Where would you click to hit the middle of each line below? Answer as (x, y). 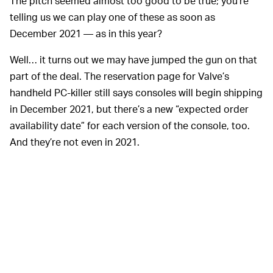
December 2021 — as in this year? (86, 34)
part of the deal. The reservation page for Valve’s (119, 76)
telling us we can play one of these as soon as (112, 17)
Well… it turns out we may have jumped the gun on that (133, 60)
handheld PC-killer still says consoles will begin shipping (136, 93)
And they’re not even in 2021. (75, 142)
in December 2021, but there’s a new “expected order (129, 109)
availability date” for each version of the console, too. (130, 126)
